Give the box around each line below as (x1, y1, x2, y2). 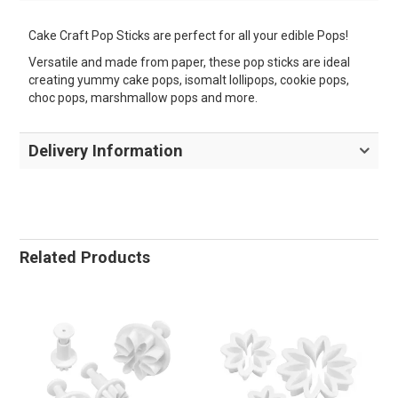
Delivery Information (28, 141, 184, 161)
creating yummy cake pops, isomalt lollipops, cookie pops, (28, 73, 350, 88)
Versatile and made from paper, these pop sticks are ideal (28, 55, 351, 70)
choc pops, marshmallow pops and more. (28, 91, 259, 106)
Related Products (20, 248, 151, 267)
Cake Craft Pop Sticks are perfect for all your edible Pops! (28, 28, 349, 44)
